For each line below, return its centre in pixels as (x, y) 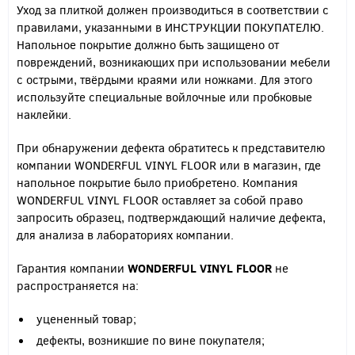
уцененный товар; (86, 319)
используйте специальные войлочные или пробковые (164, 97)
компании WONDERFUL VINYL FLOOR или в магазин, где (169, 165)
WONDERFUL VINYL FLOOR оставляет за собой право (160, 200)
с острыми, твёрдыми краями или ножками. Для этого (164, 79)
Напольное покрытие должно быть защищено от (148, 44)
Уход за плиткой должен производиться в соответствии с (173, 10)
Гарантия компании (72, 268)
